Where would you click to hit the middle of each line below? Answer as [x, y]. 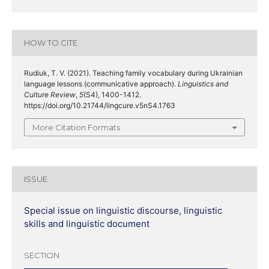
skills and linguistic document [87, 223]
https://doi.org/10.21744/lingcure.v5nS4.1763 [100, 105]
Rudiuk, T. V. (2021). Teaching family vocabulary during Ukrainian [133, 73]
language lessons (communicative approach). [101, 83]
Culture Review [50, 94]
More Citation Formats [76, 127]
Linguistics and [203, 83]
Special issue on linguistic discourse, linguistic [123, 210]
